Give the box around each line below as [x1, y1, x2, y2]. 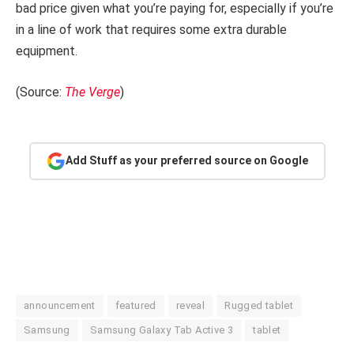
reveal [175, 299, 205, 311]
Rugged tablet [224, 299, 294, 311]
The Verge [65, 84, 120, 100]
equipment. [16, 43, 77, 59]
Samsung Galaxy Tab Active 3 [89, 323, 234, 336]
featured [115, 299, 156, 311]
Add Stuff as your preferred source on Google [65, 154, 308, 168]
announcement [24, 299, 96, 311]
